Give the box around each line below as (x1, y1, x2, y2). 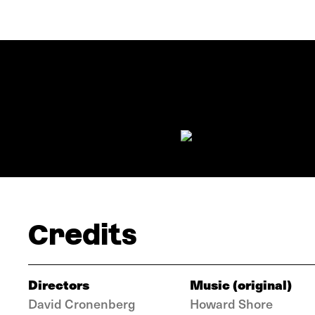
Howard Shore (190, 295, 273, 312)
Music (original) (190, 275, 292, 294)
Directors (28, 275, 89, 294)
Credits (28, 219, 137, 251)
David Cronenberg (28, 295, 135, 312)
